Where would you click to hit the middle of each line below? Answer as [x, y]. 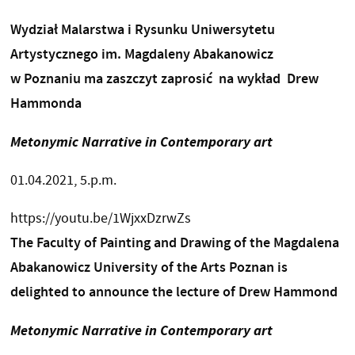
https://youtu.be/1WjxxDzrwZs [100, 219]
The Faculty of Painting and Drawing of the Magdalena [174, 243]
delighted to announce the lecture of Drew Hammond [174, 292]
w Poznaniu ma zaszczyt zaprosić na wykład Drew [164, 79]
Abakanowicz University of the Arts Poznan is [149, 267]
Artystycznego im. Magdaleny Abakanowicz [141, 54]
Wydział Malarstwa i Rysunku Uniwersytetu [142, 30]
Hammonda [46, 103]
